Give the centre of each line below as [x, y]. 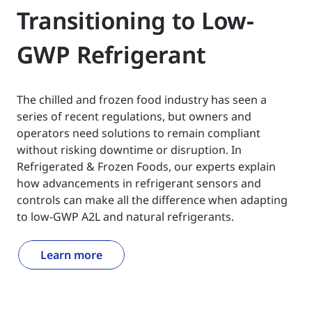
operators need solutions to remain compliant [139, 133]
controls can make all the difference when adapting [152, 200]
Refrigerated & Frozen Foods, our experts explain [146, 166]
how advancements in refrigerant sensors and [139, 183]
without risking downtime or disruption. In [129, 150]
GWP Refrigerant [111, 55]
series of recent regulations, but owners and [134, 116]
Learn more [71, 255]
